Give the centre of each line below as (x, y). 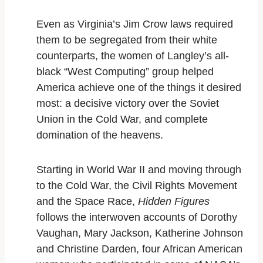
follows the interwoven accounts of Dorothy (137, 217)
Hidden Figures (174, 201)
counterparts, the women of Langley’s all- (133, 55)
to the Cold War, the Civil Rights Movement (137, 185)
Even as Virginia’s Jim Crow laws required (135, 24)
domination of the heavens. (100, 135)
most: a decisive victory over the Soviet (128, 103)
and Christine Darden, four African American (139, 249)
